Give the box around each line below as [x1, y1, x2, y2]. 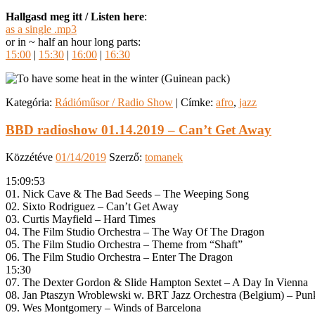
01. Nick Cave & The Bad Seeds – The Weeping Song [6, 187, 249, 200]
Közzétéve [6, 150, 56, 163]
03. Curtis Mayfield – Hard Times [6, 212, 155, 225]
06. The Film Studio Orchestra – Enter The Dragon [6, 250, 233, 263]
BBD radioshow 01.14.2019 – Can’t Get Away [6, 122, 271, 137]
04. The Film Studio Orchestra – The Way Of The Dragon [6, 225, 264, 238]
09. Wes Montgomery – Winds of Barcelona [6, 301, 201, 314]
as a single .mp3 [6, 23, 77, 36]
